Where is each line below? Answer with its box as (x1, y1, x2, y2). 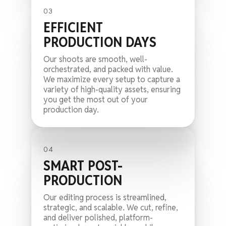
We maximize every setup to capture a (43, 74, 181, 85)
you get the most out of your (43, 94, 148, 105)
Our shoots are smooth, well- (43, 54, 148, 65)
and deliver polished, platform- (43, 212, 153, 223)
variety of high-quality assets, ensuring (43, 84, 181, 95)
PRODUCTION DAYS (43, 33, 157, 51)
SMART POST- (43, 156, 123, 175)
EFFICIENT (43, 18, 103, 37)
